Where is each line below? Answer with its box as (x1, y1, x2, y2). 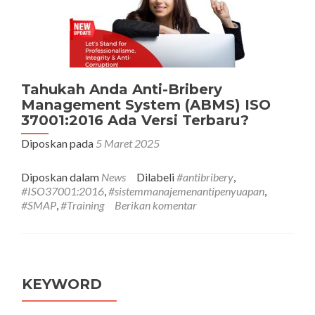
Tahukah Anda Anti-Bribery (21, 81, 222, 98)
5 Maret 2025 (96, 136, 160, 150)
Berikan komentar (115, 198, 197, 212)
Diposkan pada (21, 136, 96, 150)
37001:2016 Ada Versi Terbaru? (21, 112, 249, 129)
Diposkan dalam (21, 170, 101, 184)
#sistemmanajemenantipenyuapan (108, 184, 264, 198)
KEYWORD (22, 276, 102, 292)
